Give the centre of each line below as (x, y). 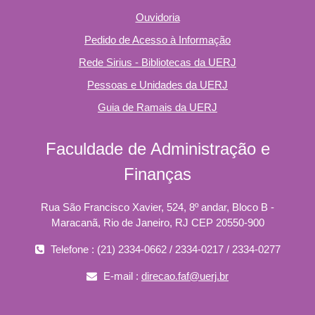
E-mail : (121, 276)
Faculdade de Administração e (157, 149)
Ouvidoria (157, 17)
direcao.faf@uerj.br (185, 276)
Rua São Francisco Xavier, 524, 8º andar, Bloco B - (157, 207)
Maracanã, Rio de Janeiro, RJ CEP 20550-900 (157, 223)
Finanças (157, 174)
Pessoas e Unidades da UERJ (157, 85)
